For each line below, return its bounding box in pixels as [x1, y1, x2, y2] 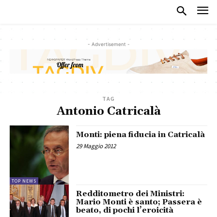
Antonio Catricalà [56, 104, 161, 119]
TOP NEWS [12, 178, 36, 185]
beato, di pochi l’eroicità [76, 205, 174, 216]
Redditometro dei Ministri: [76, 189, 185, 199]
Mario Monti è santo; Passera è [76, 197, 202, 207]
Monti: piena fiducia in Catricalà [76, 130, 205, 140]
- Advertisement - [87, 41, 130, 47]
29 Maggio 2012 [76, 142, 116, 151]
